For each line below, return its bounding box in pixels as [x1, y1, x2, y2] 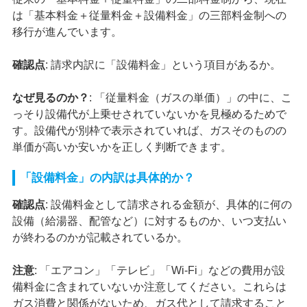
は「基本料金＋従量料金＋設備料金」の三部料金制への [12, 9, 286, 21]
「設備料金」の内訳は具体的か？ [19, 171, 195, 184]
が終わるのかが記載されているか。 [12, 231, 188, 243]
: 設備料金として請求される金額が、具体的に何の [45, 198, 292, 210]
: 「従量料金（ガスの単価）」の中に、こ [88, 91, 292, 103]
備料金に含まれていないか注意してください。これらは [12, 280, 286, 293]
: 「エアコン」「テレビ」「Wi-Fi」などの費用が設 [34, 264, 285, 276]
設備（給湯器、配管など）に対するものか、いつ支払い [12, 214, 286, 227]
